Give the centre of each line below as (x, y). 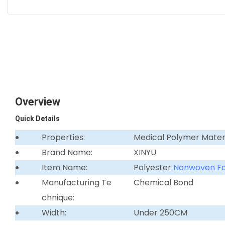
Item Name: (64, 167)
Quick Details (37, 118)
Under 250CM (161, 212)
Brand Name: (67, 152)
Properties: (63, 137)
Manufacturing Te (76, 182)
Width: (54, 212)
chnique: (58, 197)
